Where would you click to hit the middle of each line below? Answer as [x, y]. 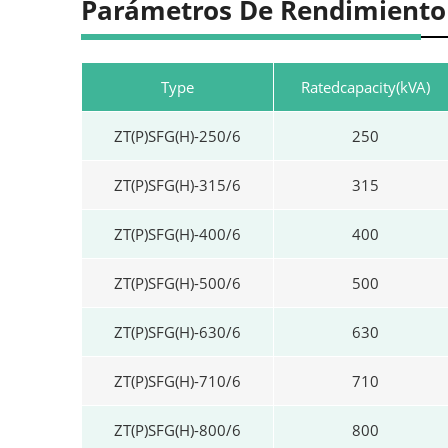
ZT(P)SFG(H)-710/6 [177, 380]
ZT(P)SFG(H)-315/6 [177, 184]
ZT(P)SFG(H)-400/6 [177, 233]
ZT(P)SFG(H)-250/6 [177, 135]
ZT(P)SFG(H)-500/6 [177, 282]
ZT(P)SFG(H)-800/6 [177, 429]
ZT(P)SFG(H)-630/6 [177, 331]
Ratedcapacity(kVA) [366, 86]
